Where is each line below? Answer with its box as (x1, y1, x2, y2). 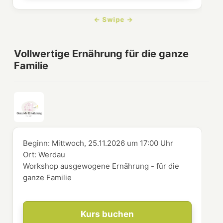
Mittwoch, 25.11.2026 (52, 138, 127, 148)
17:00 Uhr (140, 138, 174, 148)
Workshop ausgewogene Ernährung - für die (23, 161, 180, 171)
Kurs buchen (81, 209, 134, 220)
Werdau (38, 150, 66, 160)
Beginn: (23, 138, 52, 148)
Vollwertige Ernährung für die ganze (14, 48, 189, 60)
